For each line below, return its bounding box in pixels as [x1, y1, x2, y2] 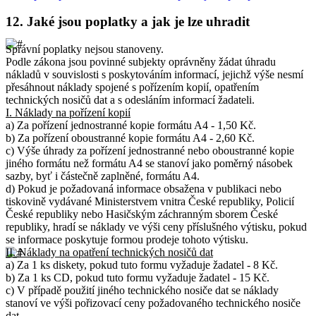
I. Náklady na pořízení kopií [6, 106, 130, 119]
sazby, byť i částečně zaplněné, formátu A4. [6, 169, 200, 182]
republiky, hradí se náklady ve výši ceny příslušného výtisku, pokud [6, 220, 307, 233]
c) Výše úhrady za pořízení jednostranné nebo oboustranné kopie [6, 144, 294, 157]
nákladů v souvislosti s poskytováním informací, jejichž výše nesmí [6, 68, 303, 80]
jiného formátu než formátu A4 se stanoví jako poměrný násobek [6, 157, 293, 169]
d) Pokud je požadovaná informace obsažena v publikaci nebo [6, 182, 281, 195]
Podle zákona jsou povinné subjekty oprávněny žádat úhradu [6, 55, 276, 68]
